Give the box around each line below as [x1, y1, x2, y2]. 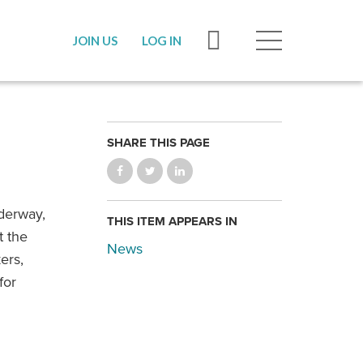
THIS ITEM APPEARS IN [107, 214, 237, 228]
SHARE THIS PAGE [107, 135, 210, 150]
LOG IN [142, 33, 181, 48]
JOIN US [73, 33, 117, 48]
